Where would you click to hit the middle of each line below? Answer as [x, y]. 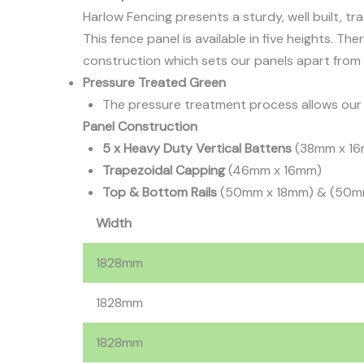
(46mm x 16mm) [273, 171]
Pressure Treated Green [154, 83]
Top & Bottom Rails [160, 193]
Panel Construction [140, 127]
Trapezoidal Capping [164, 171]
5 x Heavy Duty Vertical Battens [197, 149]
